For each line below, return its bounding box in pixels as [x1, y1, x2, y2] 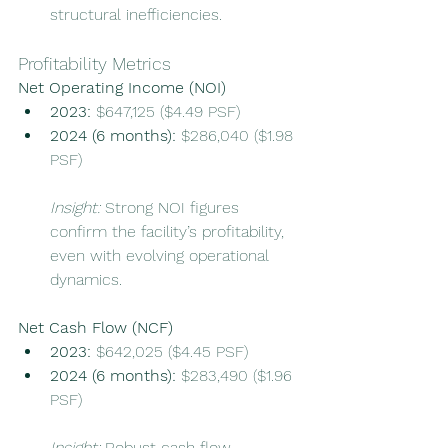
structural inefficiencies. [50, 5, 222, 25]
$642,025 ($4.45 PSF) [91, 342, 248, 362]
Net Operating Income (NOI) [18, 78, 226, 98]
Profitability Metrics [18, 53, 171, 75]
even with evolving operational [50, 246, 274, 266]
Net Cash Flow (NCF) [18, 318, 173, 338]
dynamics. [50, 270, 122, 290]
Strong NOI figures [100, 198, 244, 218]
